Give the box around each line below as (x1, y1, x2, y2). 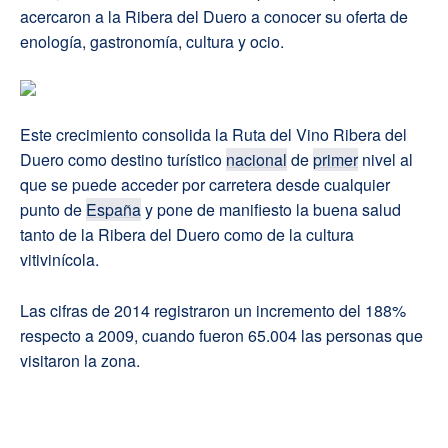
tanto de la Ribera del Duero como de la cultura (20, 223, 354, 247)
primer (313, 148, 358, 172)
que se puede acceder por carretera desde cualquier (20, 173, 390, 197)
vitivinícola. (20, 248, 99, 272)
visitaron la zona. (20, 349, 140, 373)
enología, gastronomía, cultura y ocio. (20, 30, 284, 54)
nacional (226, 148, 287, 172)
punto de (20, 198, 86, 222)
